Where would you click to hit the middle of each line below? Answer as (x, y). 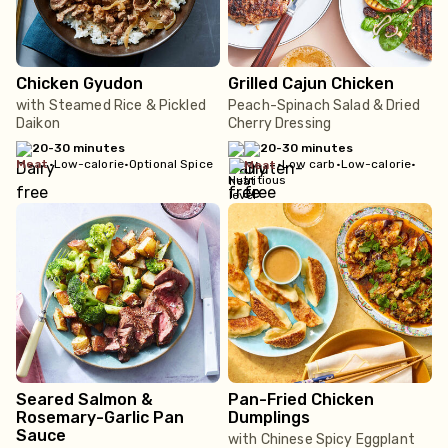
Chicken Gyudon (79, 83)
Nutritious (257, 180)
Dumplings (269, 417)
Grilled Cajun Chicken (311, 83)
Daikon (38, 123)
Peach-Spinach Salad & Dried (324, 105)
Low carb (308, 164)
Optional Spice (171, 164)
